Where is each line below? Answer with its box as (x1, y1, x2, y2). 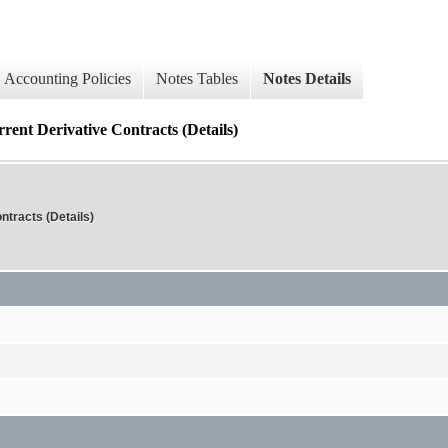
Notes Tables (156, 70, 238, 88)
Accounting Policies (4, 70, 131, 88)
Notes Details (263, 70, 351, 88)
